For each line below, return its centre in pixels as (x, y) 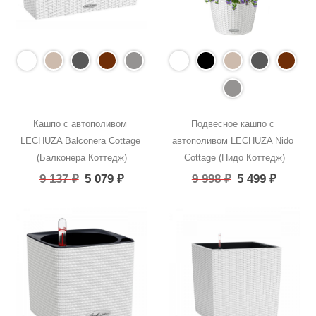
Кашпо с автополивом (80, 123)
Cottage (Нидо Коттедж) (234, 157)
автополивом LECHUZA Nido (233, 140)
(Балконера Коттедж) (81, 157)
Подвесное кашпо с (233, 123)
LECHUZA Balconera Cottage (80, 140)
